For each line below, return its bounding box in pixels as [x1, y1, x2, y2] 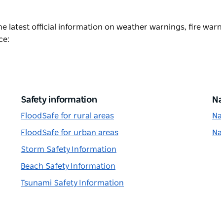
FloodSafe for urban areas [21, 128, 118, 137]
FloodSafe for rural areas [21, 111, 114, 120]
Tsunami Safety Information [21, 179, 124, 187]
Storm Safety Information [21, 145, 116, 153]
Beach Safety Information [21, 162, 115, 170]
